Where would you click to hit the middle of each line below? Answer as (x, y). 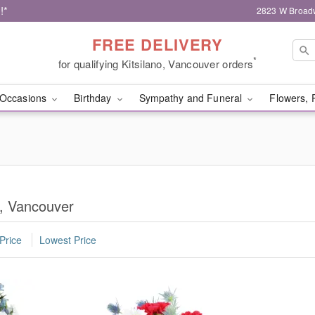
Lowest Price (68, 240)
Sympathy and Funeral (192, 98)
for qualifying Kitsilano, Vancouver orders (156, 63)
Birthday (94, 98)
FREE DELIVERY (157, 44)
